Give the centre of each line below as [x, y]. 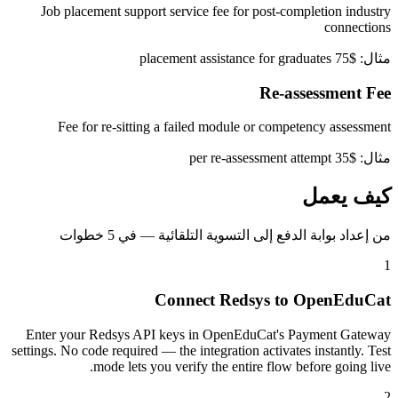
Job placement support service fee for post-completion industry [216, 11]
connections [358, 27]
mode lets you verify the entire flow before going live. [242, 366]
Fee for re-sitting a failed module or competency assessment [224, 127]
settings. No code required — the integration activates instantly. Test [201, 350]
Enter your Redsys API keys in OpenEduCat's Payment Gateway [208, 334]
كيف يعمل [346, 197]
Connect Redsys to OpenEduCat [273, 299]
